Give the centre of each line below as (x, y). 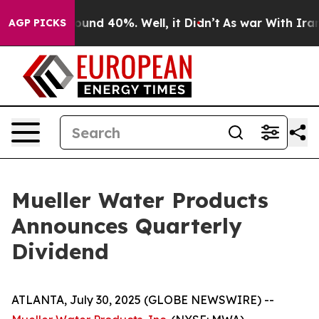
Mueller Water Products (140, 200)
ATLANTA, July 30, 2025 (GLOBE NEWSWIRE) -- (143, 300)
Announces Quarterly (127, 226)
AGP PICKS (37, 23)
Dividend (60, 251)
